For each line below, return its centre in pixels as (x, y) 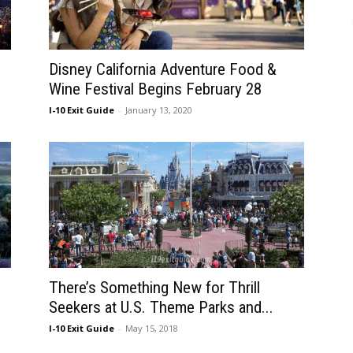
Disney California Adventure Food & (163, 69)
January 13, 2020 (159, 110)
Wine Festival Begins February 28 (155, 89)
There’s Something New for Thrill (154, 288)
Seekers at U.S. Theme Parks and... (161, 307)
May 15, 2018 (152, 328)
